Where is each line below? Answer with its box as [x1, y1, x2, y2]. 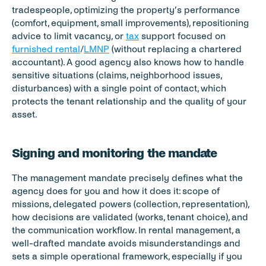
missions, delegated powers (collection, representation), [12, 199, 249, 209]
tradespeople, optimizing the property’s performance [12, 5, 240, 15]
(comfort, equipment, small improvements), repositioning [12, 18, 249, 28]
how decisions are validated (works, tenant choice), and [12, 212, 248, 222]
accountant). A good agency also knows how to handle [12, 57, 244, 67]
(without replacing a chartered [109, 44, 242, 54]
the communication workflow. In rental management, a [12, 225, 240, 235]
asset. [12, 109, 37, 119]
